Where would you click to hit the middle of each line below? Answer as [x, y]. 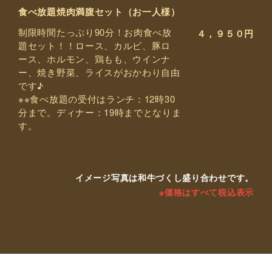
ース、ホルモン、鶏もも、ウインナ [95, 59]
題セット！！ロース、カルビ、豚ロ [95, 46]
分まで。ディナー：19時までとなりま [100, 112]
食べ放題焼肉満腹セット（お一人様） [99, 12]
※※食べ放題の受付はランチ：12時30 [97, 99]
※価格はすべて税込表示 [206, 192]
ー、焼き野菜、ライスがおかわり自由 [99, 72]
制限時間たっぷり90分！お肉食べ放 [95, 32]
